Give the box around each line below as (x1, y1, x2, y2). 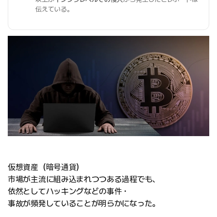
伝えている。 (35, 5, 73, 13)
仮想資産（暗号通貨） (8, 162, 84, 172)
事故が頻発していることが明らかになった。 (8, 199, 160, 209)
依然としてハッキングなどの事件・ (8, 186, 130, 197)
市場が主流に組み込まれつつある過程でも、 (8, 174, 160, 185)
